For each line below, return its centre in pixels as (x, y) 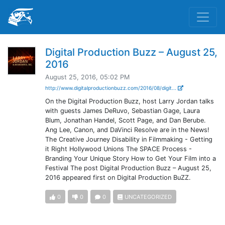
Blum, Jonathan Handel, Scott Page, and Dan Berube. (125, 120)
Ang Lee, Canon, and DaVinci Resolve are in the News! (127, 130)
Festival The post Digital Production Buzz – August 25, (128, 168)
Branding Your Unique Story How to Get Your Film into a (130, 158)
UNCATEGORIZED (148, 197)
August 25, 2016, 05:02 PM (87, 77)
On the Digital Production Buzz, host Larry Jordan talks (129, 101)
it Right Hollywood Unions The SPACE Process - (118, 149)
